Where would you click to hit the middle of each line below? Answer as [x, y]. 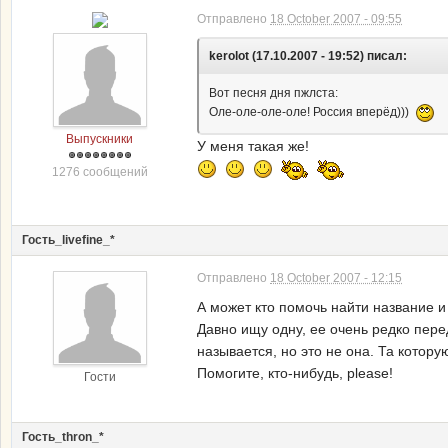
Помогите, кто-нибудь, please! [295, 373]
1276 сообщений [99, 172]
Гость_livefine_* [68, 240]
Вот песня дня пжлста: [273, 93]
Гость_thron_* [63, 437]
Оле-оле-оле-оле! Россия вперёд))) [312, 112]
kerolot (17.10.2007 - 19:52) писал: [308, 56]
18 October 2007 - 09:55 [336, 19]
